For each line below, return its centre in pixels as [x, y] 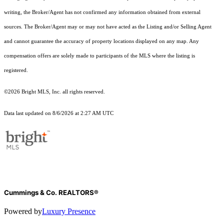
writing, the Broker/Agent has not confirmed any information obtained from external [102, 12]
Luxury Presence [69, 211]
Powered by [23, 211]
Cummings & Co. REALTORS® [51, 193]
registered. [16, 70]
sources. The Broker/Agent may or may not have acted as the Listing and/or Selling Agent [108, 27]
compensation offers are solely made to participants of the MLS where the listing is [99, 56]
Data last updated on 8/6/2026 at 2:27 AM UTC [59, 113]
